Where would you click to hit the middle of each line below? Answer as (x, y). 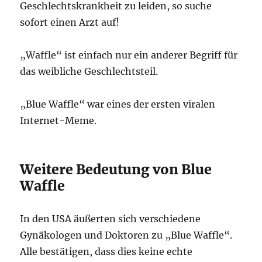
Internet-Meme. (58, 120)
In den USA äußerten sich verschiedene (111, 219)
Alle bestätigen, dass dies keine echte (106, 251)
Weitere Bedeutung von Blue (116, 169)
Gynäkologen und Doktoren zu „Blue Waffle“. (126, 235)
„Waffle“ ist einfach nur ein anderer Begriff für (129, 55)
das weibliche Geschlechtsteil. (89, 71)
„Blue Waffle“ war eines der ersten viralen (118, 104)
